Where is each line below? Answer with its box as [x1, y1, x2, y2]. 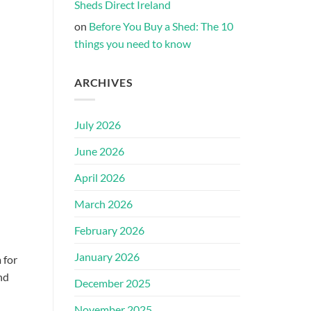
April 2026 [74, 171, 125, 185]
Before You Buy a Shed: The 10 [89, 19, 233, 33]
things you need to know [74, 37, 191, 51]
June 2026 [74, 144, 124, 158]
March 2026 [74, 197, 133, 211]
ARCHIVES [74, 76, 133, 90]
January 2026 [74, 250, 140, 264]
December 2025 [74, 276, 151, 290]
